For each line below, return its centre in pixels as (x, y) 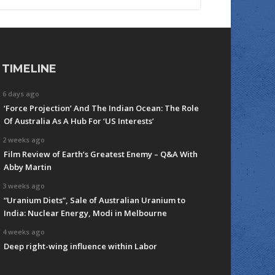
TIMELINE (29, 68)
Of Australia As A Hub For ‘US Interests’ (79, 121)
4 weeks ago (24, 231)
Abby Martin (28, 167)
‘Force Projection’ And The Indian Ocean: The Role (102, 108)
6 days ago (21, 93)
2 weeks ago (24, 139)
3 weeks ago (24, 185)
